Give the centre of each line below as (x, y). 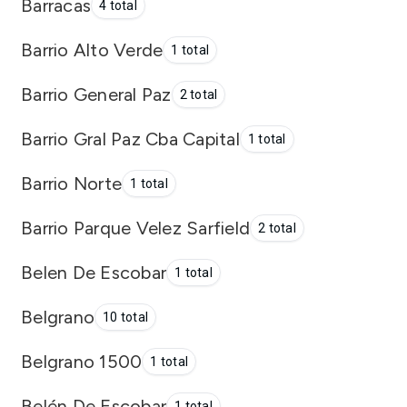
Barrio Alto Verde (92, 50)
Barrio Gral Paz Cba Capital (130, 139)
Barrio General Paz (96, 94)
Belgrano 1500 (82, 361)
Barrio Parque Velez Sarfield (135, 228)
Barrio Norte (71, 183)
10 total (125, 317)
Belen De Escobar (94, 272)
